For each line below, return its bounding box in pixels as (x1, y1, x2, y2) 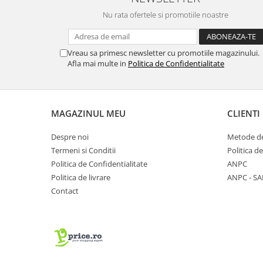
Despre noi (51, 131, 89, 142)
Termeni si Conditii (51, 144, 116, 156)
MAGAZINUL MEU (51, 107, 126, 119)
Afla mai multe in (68, 58, 128, 69)
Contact (51, 185, 79, 196)
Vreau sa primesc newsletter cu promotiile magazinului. (68, 47, 259, 58)
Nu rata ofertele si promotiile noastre (103, 9, 228, 20)
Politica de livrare (51, 171, 110, 183)
